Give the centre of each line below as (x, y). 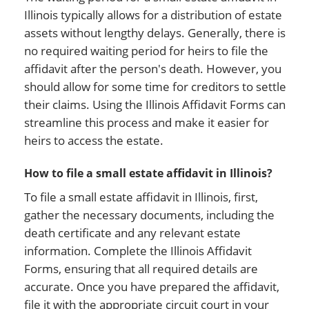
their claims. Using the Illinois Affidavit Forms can (155, 104)
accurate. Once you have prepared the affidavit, (152, 287)
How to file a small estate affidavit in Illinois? (148, 173)
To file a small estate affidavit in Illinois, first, (141, 197)
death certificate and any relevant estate (132, 233)
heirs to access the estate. (94, 140)
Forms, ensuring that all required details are (141, 269)
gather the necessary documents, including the (149, 215)
